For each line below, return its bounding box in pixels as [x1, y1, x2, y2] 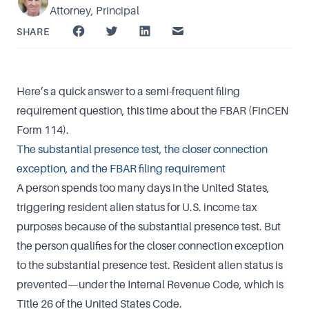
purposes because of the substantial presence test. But [17, 219, 281, 233]
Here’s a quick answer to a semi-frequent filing [17, 84, 240, 98]
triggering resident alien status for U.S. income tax [17, 200, 257, 214]
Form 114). [17, 123, 69, 137]
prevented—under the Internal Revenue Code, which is [17, 277, 283, 291]
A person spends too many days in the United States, [17, 181, 270, 195]
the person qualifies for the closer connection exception [17, 239, 283, 252]
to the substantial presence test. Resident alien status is [17, 258, 283, 272]
